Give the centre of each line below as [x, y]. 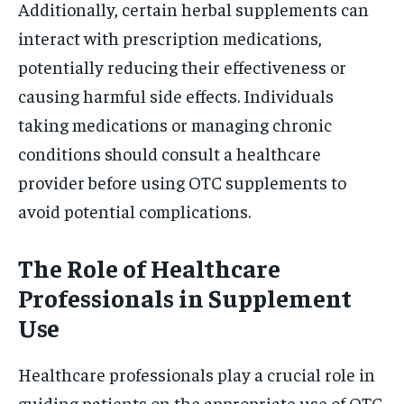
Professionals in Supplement [185, 297]
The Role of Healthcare [149, 267]
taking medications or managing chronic [175, 124]
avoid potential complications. [134, 210]
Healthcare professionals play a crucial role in [197, 373]
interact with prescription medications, [170, 37]
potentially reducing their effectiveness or [182, 66]
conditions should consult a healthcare [170, 152]
